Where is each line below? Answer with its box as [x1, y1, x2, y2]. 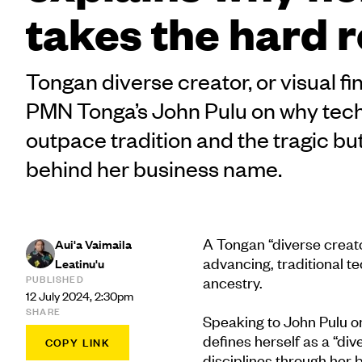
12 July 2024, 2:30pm [26, 288, 133, 304]
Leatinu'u [55, 255, 104, 271]
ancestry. [202, 272, 263, 293]
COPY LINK [44, 335, 111, 350]
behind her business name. [26, 154, 282, 183]
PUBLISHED [26, 272, 84, 286]
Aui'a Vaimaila [55, 236, 132, 252]
